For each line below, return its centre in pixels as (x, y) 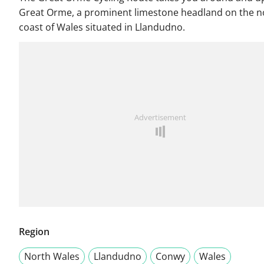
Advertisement (160, 118)
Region (34, 232)
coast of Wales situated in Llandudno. (102, 27)
